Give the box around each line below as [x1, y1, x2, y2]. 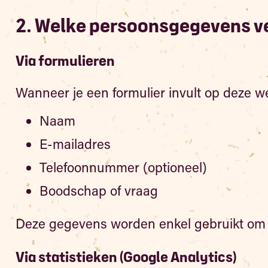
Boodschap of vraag [39, 182, 158, 199]
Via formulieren [15, 56, 115, 68]
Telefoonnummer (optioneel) [39, 159, 207, 176]
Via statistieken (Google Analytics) [15, 252, 236, 264]
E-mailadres [39, 135, 111, 153]
